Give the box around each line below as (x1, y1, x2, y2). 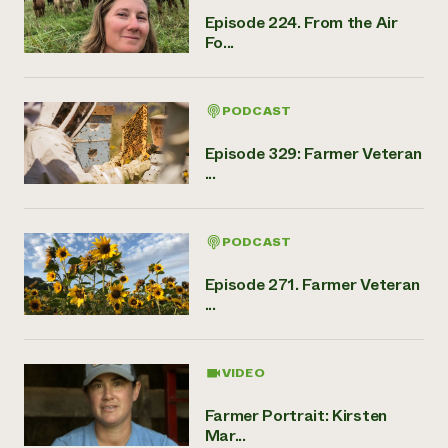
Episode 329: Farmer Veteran (204, 141, 422, 165)
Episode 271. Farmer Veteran (204, 272, 420, 296)
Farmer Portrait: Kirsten (204, 403, 387, 427)
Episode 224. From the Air (204, 10, 398, 34)
